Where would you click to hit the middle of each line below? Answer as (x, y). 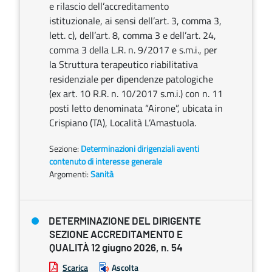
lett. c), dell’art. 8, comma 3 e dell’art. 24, (133, 35)
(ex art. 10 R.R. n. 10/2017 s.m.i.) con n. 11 (136, 93)
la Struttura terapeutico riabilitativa (124, 64)
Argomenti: (69, 174)
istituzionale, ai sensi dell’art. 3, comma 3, (135, 21)
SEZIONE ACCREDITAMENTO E (116, 235)
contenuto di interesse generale (106, 161)
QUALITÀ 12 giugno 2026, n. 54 (116, 248)
